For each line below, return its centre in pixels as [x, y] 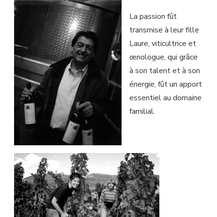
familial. [142, 112]
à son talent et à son [164, 71]
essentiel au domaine [165, 98]
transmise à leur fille [164, 30]
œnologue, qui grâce [163, 57]
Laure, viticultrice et [163, 44]
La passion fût [153, 17]
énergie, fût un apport [165, 85]
